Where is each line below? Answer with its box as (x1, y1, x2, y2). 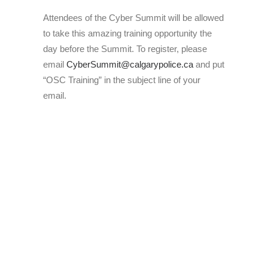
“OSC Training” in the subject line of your (43, 75, 200, 85)
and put (193, 59, 224, 69)
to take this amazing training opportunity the (43, 28, 212, 38)
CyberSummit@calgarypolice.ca (66, 59, 193, 69)
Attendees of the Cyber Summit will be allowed (43, 13, 224, 23)
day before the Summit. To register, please (43, 44, 207, 54)
